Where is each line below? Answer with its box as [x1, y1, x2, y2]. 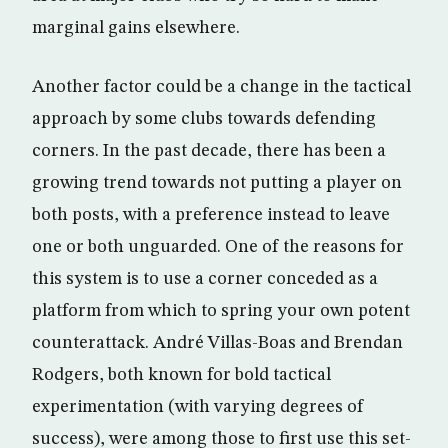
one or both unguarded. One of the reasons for [32, 238, 404, 257]
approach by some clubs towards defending [32, 110, 376, 129]
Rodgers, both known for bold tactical [32, 366, 331, 385]
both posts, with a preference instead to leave [32, 206, 390, 225]
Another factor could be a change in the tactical [32, 78, 411, 97]
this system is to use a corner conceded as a [32, 270, 378, 289]
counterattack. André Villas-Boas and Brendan [32, 334, 403, 353]
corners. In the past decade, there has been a [32, 142, 386, 161]
